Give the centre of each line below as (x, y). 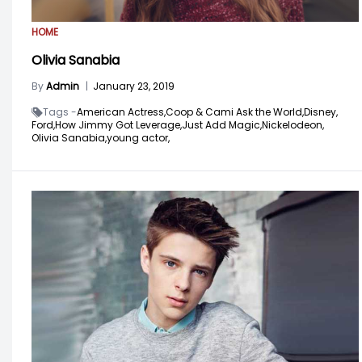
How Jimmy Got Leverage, (118, 124)
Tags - (60, 112)
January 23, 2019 (134, 86)
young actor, (138, 137)
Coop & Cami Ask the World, (235, 112)
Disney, (321, 112)
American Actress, (121, 112)
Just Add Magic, (222, 124)
